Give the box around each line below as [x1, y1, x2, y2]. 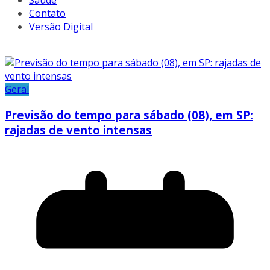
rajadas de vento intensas [5, 122, 152, 138]
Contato [29, 7, 66, 20]
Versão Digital [29, 20, 93, 34]
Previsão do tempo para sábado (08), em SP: [5, 107, 253, 123]
